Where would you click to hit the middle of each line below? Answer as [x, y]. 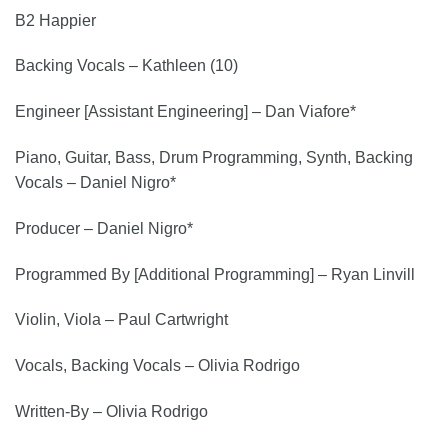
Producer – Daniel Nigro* [104, 228]
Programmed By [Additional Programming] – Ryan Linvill [215, 274]
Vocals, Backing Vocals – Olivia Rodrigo [157, 366]
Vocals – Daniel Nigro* [95, 183]
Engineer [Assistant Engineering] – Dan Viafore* [185, 112]
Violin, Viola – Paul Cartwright [121, 320]
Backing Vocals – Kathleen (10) [126, 66]
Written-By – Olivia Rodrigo [111, 412]
